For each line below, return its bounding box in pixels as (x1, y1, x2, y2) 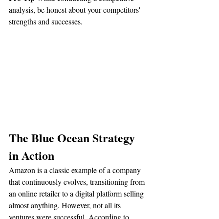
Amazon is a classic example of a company (9, 164, 143, 175)
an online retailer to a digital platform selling (9, 188, 146, 198)
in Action (9, 146, 54, 164)
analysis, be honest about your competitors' (9, 4, 142, 15)
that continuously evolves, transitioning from (9, 176, 147, 187)
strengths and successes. (9, 16, 83, 26)
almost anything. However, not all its (9, 199, 123, 210)
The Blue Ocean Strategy (9, 129, 138, 146)
